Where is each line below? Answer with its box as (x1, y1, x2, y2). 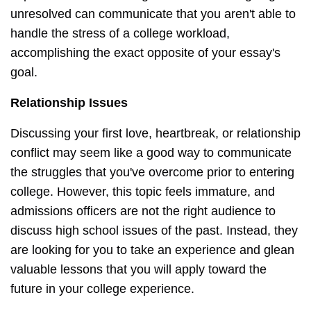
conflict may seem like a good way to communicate (10, 146, 292, 160)
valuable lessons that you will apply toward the (10, 262, 267, 277)
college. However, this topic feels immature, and (10, 185, 275, 199)
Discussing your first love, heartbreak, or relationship (10, 126, 301, 141)
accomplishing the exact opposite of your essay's (10, 46, 280, 60)
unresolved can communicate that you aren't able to (10, 7, 296, 22)
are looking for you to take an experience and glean (10, 243, 294, 258)
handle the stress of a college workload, (10, 26, 230, 41)
